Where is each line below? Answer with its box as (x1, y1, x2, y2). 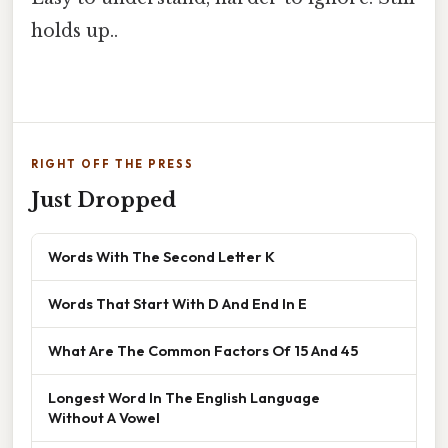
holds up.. (31, 19, 118, 42)
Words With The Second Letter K (48, 247, 275, 267)
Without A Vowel (48, 408, 160, 428)
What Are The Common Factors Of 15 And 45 (48, 341, 358, 361)
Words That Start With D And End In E (48, 294, 307, 314)
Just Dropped (31, 188, 176, 213)
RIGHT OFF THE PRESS (31, 157, 194, 172)
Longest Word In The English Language (48, 388, 320, 408)
